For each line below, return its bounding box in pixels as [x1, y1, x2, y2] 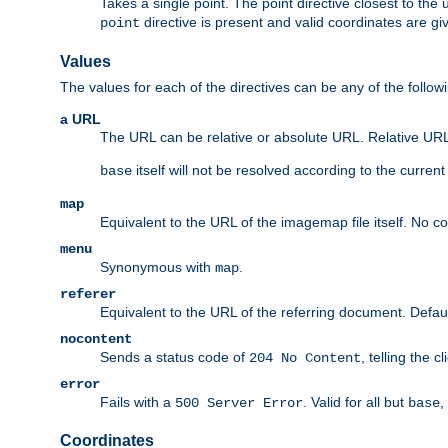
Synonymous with [100, 258, 215, 275]
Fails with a [100, 393, 175, 410]
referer [60, 285, 116, 302]
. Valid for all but [303, 393, 408, 410]
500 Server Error [175, 394, 303, 411]
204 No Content [249, 349, 361, 366]
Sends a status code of [100, 348, 249, 365]
